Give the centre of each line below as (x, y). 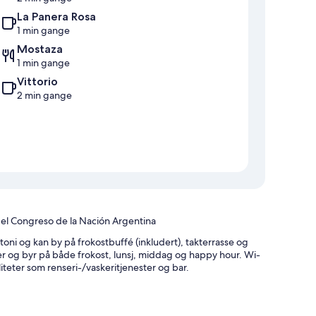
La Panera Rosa (56, 16)
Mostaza (40, 49)
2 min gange (44, 95)
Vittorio (37, 81)
